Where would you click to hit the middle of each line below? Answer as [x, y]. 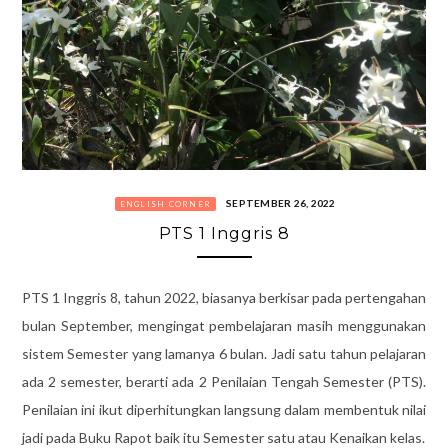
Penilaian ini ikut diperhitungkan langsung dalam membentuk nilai [224, 409]
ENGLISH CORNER [165, 203]
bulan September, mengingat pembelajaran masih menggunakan [224, 325]
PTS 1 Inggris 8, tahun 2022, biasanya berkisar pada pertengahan [224, 297]
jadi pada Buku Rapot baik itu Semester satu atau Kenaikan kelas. [223, 437]
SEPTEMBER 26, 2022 [281, 202]
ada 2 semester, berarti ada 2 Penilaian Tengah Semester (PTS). [224, 381]
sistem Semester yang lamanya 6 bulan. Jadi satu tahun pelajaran [224, 353]
